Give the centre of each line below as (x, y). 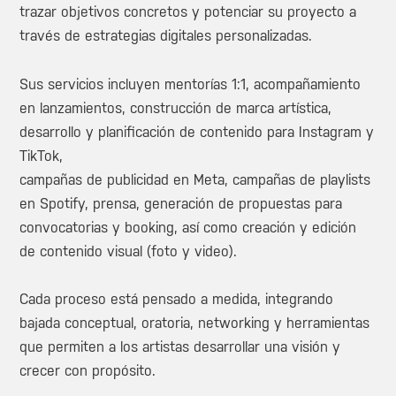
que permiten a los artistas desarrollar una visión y (180, 347)
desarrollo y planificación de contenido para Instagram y (197, 132)
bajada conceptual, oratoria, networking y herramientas (195, 324)
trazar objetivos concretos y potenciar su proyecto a (188, 11)
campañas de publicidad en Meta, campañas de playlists (195, 179)
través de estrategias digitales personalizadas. (166, 35)
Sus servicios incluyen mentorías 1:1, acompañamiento (190, 84)
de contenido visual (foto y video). (129, 251)
